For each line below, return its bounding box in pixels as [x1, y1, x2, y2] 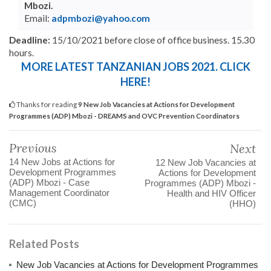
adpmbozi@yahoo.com [51, 12, 150, 24]
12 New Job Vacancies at [155, 157, 256, 168]
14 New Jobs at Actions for [9, 156, 115, 167]
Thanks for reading [15, 99, 78, 108]
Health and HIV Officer [167, 188, 256, 198]
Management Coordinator [9, 187, 109, 198]
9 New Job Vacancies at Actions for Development [78, 99, 235, 108]
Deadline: [9, 34, 52, 45]
